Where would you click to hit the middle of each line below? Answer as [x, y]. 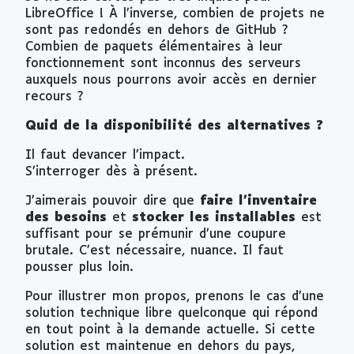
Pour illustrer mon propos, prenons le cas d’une [175, 296]
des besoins [66, 217]
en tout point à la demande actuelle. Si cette [170, 330]
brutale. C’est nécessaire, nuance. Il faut [154, 250]
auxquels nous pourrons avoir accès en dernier [171, 80]
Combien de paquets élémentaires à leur [154, 47]
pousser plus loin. [79, 267]
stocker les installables [214, 217]
